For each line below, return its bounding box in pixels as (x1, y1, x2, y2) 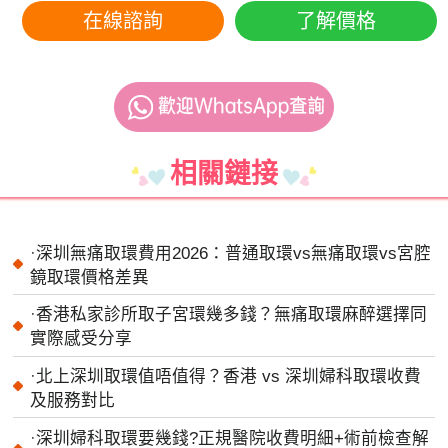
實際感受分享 (30, 329, 133, 349)
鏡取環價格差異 (30, 267, 150, 287)
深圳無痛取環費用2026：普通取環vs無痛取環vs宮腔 (36, 243, 432, 263)
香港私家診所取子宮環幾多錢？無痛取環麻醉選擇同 (36, 305, 428, 325)
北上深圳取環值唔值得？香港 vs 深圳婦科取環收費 (36, 366, 422, 386)
